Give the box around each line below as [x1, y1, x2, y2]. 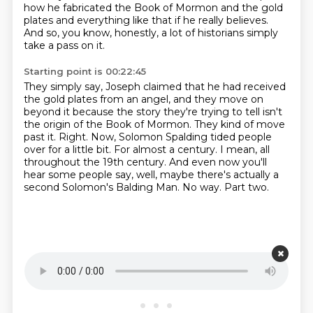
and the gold [220, 1, 283, 14]
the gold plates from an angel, [23, 93, 173, 105]
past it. [23, 131, 59, 143]
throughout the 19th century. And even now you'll [23, 156, 267, 168]
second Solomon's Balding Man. [23, 181, 182, 194]
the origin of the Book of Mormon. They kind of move [23, 118, 285, 131]
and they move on [173, 93, 263, 105]
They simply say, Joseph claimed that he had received [23, 80, 286, 93]
